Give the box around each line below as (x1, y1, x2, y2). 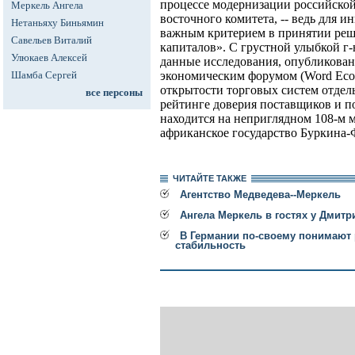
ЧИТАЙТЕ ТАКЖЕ (168, 174, 251, 184)
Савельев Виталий (11, 34, 92, 46)
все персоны (86, 86, 143, 98)
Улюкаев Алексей (11, 52, 87, 63)
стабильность (175, 239, 246, 252)
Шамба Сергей (11, 69, 77, 81)
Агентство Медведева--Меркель (180, 189, 341, 201)
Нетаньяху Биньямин (11, 17, 104, 29)
